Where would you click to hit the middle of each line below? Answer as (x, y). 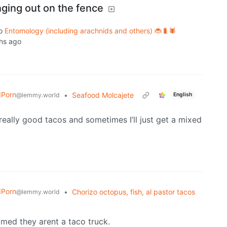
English (183, 95)
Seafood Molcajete (103, 95)
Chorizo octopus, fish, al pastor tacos (133, 192)
